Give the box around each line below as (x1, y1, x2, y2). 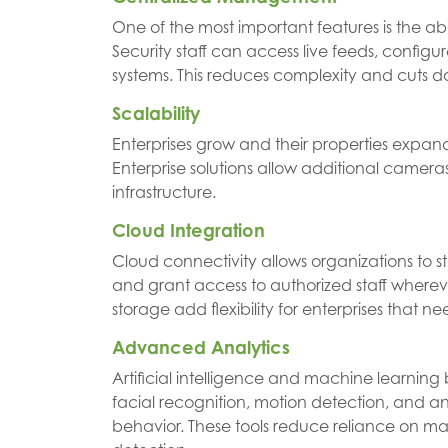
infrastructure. (112, 182, 216, 203)
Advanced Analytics (112, 336, 290, 359)
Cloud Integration (112, 219, 265, 242)
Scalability (112, 102, 200, 125)
